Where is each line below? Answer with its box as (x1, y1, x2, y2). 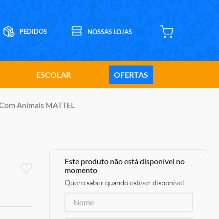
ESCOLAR (36, 69, 71, 79)
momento (65, 165, 97, 175)
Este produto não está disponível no (65, 156, 185, 166)
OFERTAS (113, 69, 148, 79)
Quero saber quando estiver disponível (65, 178, 184, 187)
